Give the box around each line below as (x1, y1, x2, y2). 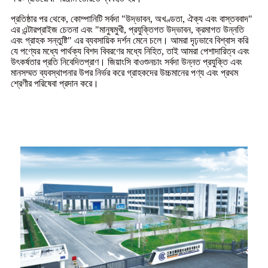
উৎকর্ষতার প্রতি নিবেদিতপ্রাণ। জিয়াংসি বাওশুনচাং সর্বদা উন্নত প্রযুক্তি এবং (11, 56, 242, 67)
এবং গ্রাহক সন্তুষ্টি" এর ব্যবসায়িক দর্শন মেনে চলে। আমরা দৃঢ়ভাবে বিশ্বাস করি (11, 35, 248, 45)
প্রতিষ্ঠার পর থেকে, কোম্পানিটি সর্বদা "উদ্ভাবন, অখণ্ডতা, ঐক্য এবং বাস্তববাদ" (11, 13, 252, 24)
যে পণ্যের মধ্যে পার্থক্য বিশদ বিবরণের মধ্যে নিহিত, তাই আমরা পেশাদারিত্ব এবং (11, 45, 249, 56)
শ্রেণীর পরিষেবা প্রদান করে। (11, 78, 99, 89)
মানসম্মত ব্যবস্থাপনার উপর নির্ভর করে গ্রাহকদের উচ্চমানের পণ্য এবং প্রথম (11, 67, 238, 78)
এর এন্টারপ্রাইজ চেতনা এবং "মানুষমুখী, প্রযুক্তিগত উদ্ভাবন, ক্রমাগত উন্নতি (11, 24, 244, 35)
